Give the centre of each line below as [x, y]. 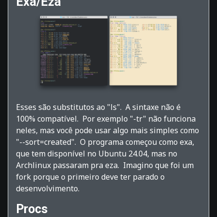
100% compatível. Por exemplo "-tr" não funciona [106, 119]
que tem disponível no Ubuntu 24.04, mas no [97, 154]
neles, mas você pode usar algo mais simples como [108, 131]
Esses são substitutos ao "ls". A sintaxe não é [98, 107]
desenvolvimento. [48, 189]
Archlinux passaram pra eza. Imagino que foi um [105, 165]
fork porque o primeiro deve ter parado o [90, 177]
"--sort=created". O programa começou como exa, [105, 142]
